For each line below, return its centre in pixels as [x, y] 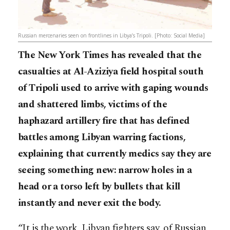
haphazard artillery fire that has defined [104, 121]
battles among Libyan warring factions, [102, 138]
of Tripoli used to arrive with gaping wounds [113, 88]
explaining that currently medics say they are [115, 154]
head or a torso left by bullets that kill [99, 187]
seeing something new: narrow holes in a [105, 170]
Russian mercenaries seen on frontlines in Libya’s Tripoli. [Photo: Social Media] [111, 36]
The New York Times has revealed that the [110, 55]
